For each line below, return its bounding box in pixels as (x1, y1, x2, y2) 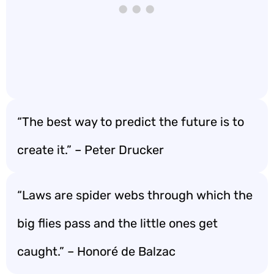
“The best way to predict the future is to (17, 114, 244, 129)
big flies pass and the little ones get (17, 216, 218, 231)
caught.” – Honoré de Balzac (17, 244, 176, 259)
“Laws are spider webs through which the (17, 188, 253, 202)
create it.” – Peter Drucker (17, 143, 164, 157)
